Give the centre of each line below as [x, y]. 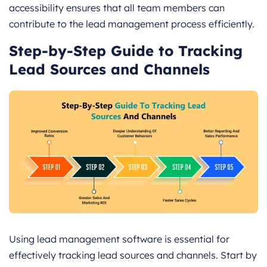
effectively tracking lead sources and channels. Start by [133, 255]
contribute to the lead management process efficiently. [132, 24]
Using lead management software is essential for [119, 239]
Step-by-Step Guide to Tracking [126, 50]
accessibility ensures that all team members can [117, 7]
